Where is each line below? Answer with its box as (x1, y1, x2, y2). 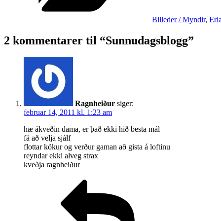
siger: (117, 99, 134, 108)
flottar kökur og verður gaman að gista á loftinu (24, 143, 170, 151)
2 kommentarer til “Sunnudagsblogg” (4, 34, 194, 47)
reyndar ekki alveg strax (24, 151, 98, 160)
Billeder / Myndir (152, 15, 205, 24)
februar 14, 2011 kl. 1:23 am (24, 108, 112, 117)
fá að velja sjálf (24, 134, 71, 143)
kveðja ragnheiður (24, 160, 80, 169)
